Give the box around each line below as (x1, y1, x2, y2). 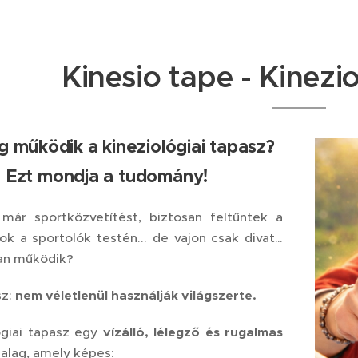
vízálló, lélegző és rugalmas (102, 324, 284, 340)
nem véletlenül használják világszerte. (14, 288, 257, 304)
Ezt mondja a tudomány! (6, 165, 209, 187)
